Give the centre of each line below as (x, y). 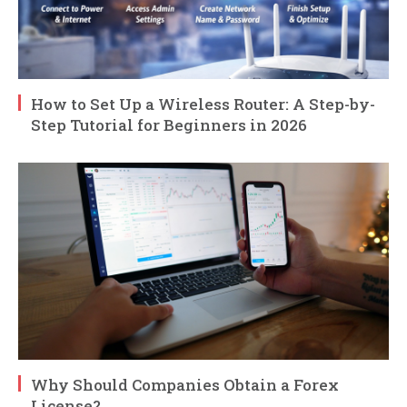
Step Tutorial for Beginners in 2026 (169, 124)
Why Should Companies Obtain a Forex (185, 384)
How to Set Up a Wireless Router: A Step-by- (203, 104)
